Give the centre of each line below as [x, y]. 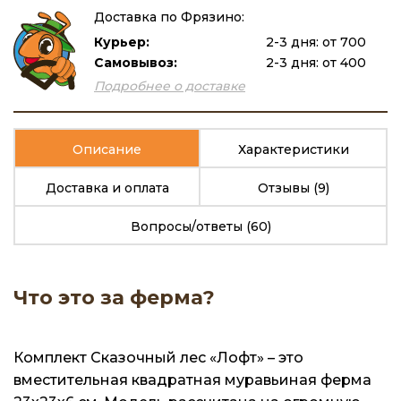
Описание [107, 149]
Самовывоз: [136, 62]
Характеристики [293, 149]
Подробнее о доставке [170, 85]
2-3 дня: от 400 [316, 62]
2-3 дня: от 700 [316, 42]
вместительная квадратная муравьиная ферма [192, 380]
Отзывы [285, 188]
